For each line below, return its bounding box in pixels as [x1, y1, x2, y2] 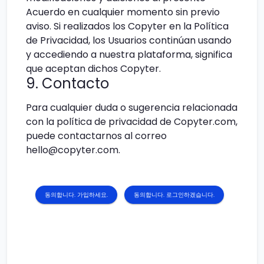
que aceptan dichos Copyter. [26, 61, 161, 75]
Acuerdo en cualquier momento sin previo [26, 5, 220, 19]
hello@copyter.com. [26, 143, 120, 157]
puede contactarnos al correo [26, 128, 167, 143]
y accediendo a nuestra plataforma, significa [26, 47, 232, 61]
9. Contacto [26, 73, 109, 93]
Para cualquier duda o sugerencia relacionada [26, 100, 237, 114]
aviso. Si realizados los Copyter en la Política [26, 19, 229, 33]
